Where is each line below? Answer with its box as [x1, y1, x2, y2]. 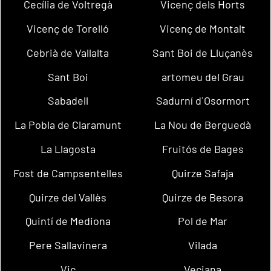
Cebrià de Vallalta [27, 45, 109, 59]
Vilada [188, 238, 218, 252]
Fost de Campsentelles [13, 166, 123, 180]
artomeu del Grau [161, 70, 244, 83]
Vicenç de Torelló [27, 21, 109, 35]
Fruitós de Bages [162, 142, 244, 155]
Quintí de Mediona [25, 214, 111, 228]
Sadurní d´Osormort [155, 94, 250, 108]
